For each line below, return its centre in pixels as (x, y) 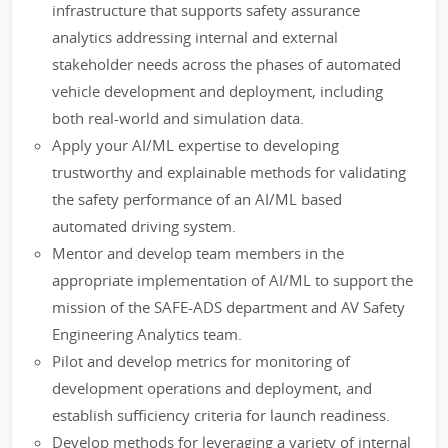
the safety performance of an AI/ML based (197, 199)
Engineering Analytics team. (147, 334)
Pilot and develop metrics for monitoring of (201, 361)
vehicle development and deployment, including (217, 91)
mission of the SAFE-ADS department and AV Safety (228, 307)
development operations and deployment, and (212, 388)
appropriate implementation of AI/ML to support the (232, 280)
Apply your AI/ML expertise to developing (195, 145)
